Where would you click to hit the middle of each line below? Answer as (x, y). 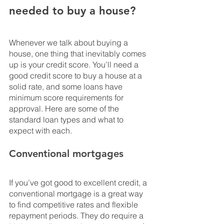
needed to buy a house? (72, 11)
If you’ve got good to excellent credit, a (79, 183)
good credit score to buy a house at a (76, 76)
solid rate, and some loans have (67, 87)
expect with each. (40, 131)
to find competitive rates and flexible (74, 205)
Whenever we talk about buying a (69, 43)
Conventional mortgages (66, 154)
